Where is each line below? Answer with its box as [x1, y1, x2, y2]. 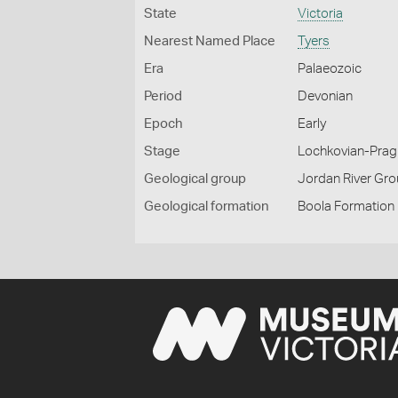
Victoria [298, 7, 344, 20]
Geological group [144, 172, 246, 186]
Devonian [298, 90, 354, 103]
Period [144, 90, 182, 103]
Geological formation [144, 200, 269, 213]
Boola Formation [298, 200, 395, 213]
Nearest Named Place [144, 35, 275, 48]
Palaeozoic [298, 62, 362, 76]
